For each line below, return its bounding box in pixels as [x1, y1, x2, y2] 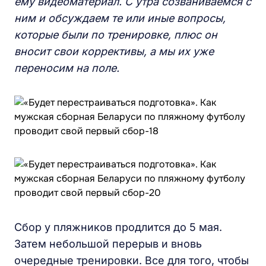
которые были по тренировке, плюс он [14, 28, 217, 41]
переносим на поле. [14, 62, 119, 74]
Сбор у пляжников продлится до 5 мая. [14, 221, 222, 233]
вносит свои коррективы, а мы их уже [14, 45, 214, 58]
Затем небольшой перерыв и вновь [14, 237, 202, 250]
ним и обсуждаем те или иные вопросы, [14, 12, 226, 24]
